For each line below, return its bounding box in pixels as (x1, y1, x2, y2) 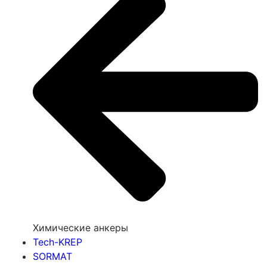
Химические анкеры (33, 222, 128, 234)
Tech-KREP (33, 236, 82, 249)
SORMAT (33, 250, 72, 263)
